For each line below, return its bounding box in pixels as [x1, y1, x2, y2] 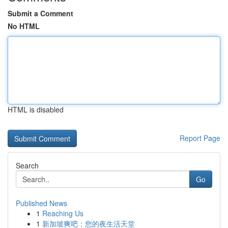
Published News [16, 198, 67, 208]
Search [16, 160, 39, 170]
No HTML [8, 21, 40, 31]
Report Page [180, 133, 220, 143]
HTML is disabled [8, 104, 64, 115]
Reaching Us [42, 208, 83, 218]
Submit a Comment [8, 8, 73, 18]
